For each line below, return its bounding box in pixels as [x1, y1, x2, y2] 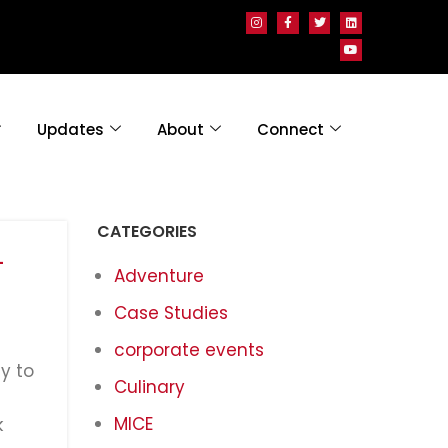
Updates [36, 118, 104, 140]
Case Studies [113, 300, 228, 325]
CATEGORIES [96, 219, 197, 243]
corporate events [113, 337, 264, 362]
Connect [256, 118, 324, 140]
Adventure [113, 263, 204, 288]
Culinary [113, 374, 185, 399]
